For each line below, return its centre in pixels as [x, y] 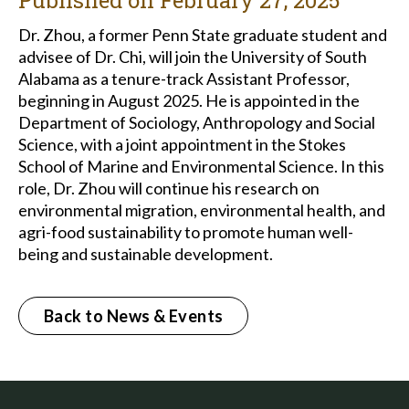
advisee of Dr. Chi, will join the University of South [193, 57]
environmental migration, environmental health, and [202, 210]
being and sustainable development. [146, 254]
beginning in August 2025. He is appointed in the [189, 100]
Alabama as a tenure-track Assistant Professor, [184, 79]
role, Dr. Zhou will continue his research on [169, 188]
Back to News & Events [134, 316]
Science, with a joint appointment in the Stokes [182, 144]
